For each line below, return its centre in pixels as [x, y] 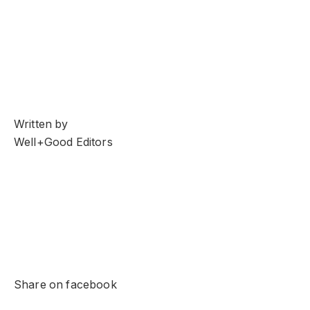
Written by [41, 125]
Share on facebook [65, 284]
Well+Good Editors [63, 143]
